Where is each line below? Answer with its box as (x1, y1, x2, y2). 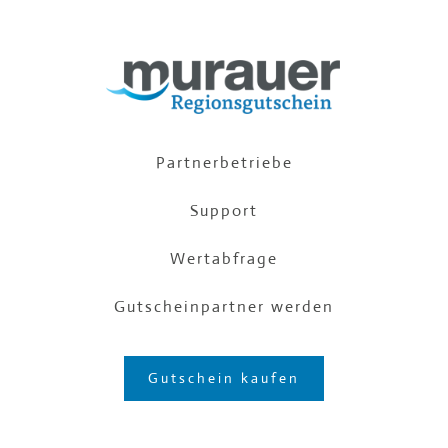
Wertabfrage (170, 247, 278, 269)
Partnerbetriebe (155, 151, 293, 173)
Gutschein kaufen (148, 368, 300, 387)
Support (190, 199, 258, 221)
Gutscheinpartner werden (114, 295, 334, 317)
